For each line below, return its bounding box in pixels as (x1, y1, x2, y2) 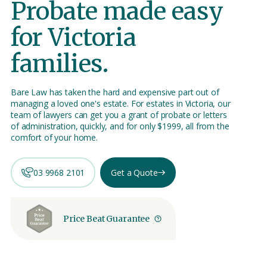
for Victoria (11, 22, 136, 53)
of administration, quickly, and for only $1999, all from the (11, 120, 229, 132)
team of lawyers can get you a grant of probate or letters (11, 109, 228, 121)
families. (11, 48, 108, 79)
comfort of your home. (11, 132, 98, 144)
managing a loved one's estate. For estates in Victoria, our (11, 98, 231, 110)
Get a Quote (111, 167, 158, 179)
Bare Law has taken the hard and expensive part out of (11, 86, 219, 98)
